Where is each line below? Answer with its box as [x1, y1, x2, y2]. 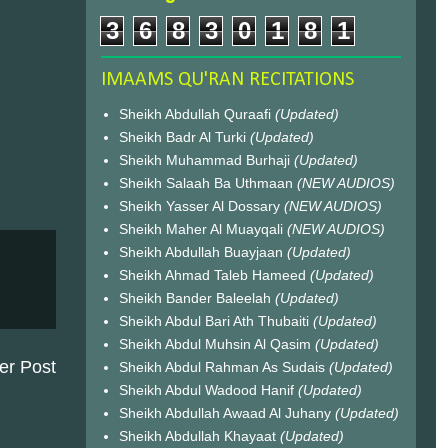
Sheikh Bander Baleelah [118, 289, 271, 306]
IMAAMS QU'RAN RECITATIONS [101, 70, 354, 90]
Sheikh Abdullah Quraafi [118, 105, 275, 122]
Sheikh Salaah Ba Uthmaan [118, 174, 297, 191]
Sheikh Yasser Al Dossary [118, 197, 284, 214]
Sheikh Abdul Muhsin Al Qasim [118, 335, 315, 352]
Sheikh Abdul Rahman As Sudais [118, 358, 329, 375]
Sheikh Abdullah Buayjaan [118, 243, 287, 260]
